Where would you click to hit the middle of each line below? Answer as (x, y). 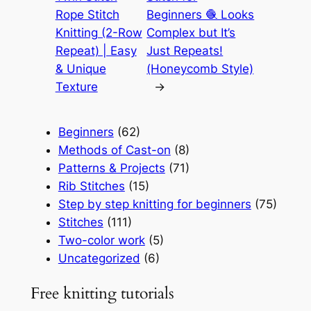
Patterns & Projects (111, 168)
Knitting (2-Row (99, 33)
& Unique (81, 69)
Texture (76, 87)
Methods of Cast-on (114, 150)
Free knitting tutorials (102, 293)
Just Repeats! (185, 51)
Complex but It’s (191, 33)
